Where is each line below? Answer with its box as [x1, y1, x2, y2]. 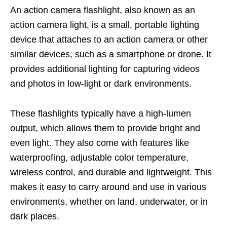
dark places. [10, 211, 59, 221]
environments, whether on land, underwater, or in [10, 197, 208, 207]
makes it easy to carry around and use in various [10, 182, 206, 192]
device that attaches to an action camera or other [10, 34, 208, 45]
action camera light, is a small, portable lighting [10, 20, 199, 30]
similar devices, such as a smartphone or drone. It [10, 49, 211, 59]
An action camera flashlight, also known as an [10, 5, 195, 15]
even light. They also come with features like [10, 138, 189, 148]
